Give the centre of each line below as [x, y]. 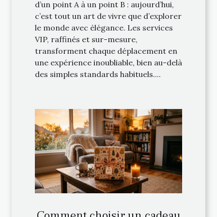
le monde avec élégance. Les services [104, 27]
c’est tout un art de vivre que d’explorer [108, 16]
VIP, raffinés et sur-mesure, [86, 39]
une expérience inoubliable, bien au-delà [108, 62]
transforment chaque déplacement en [106, 51]
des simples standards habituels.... [98, 74]
